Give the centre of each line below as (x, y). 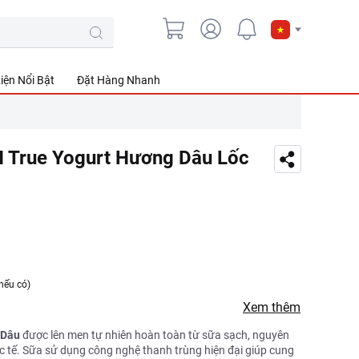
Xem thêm (272, 307)
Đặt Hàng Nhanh (119, 80)
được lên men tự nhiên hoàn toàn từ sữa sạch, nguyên (155, 335)
